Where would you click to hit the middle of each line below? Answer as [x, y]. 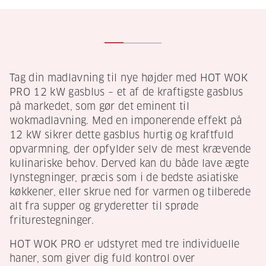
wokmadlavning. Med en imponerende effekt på [126, 121]
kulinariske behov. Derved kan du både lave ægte [129, 164]
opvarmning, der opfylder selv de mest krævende [130, 150]
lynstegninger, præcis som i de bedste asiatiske [124, 178]
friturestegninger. [52, 221]
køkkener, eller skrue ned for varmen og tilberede [130, 192]
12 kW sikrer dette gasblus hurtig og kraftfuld [122, 135]
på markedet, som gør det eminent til [99, 107]
